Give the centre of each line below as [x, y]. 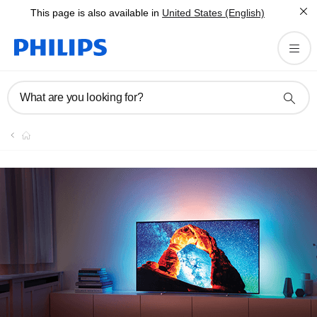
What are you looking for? [82, 97]
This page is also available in [95, 13]
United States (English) [213, 13]
